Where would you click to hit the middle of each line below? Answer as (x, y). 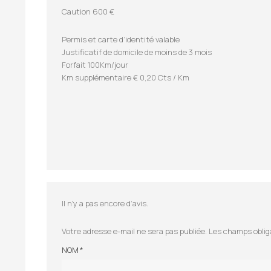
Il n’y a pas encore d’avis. (105, 203)
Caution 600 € (88, 11)
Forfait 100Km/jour (95, 64)
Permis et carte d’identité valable (121, 39)
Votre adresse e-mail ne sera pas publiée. (134, 231)
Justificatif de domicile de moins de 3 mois (137, 52)
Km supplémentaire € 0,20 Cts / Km (126, 77)
